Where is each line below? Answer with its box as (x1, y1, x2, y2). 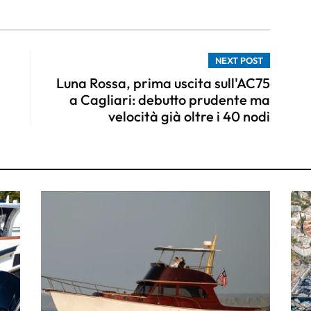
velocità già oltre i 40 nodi (108, 107, 270, 125)
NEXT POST (215, 54, 263, 66)
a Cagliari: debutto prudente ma (69, 90, 270, 108)
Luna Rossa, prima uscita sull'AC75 (56, 74, 270, 92)
